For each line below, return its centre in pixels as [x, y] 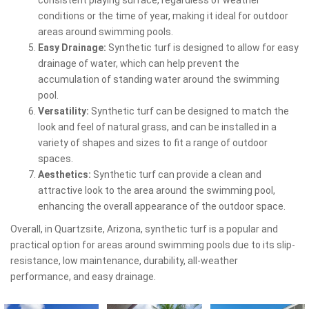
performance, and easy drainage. [83, 276]
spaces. [56, 158]
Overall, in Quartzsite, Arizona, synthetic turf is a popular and [144, 229]
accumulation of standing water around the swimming [159, 79]
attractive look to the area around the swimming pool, [157, 190]
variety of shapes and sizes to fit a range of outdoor [153, 142]
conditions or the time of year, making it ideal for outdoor [163, 16]
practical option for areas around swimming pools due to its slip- [153, 245]
